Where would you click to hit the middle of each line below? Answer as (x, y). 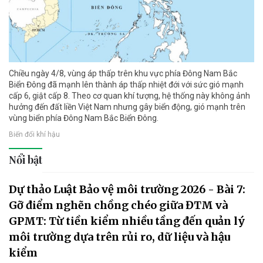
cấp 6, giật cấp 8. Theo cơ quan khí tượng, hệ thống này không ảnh (129, 96)
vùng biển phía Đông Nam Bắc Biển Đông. (84, 118)
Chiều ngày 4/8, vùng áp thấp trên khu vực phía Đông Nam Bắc (123, 74)
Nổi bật (26, 160)
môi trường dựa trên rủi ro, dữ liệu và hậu (119, 237)
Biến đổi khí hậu (34, 134)
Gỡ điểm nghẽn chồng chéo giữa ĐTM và (118, 205)
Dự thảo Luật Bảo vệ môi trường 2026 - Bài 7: (127, 190)
